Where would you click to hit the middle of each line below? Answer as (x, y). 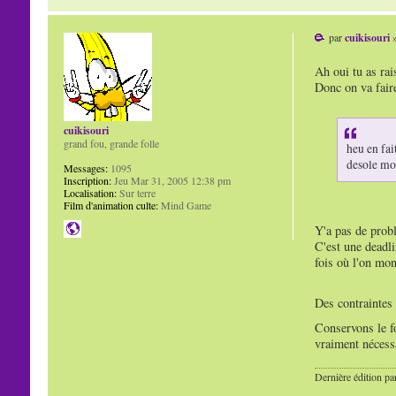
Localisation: (90, 193)
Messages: (85, 168)
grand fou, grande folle (111, 144)
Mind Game (184, 206)
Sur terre (136, 193)
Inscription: (87, 181)
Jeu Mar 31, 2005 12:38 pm (171, 181)
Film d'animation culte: (110, 206)
